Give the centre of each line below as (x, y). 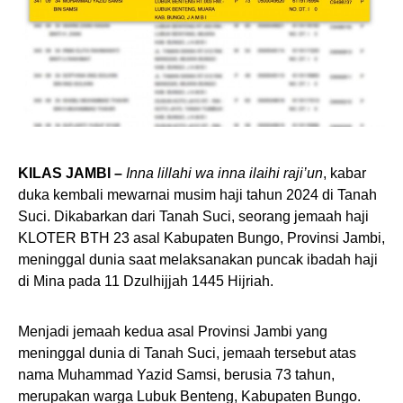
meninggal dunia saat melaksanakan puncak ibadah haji (198, 260)
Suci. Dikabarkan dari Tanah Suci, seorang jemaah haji (193, 216)
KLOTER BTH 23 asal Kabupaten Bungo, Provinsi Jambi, (201, 238)
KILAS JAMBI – (70, 173)
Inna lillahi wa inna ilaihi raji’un (224, 173)
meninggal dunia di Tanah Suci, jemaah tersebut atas (187, 353)
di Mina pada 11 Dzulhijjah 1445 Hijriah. (146, 281)
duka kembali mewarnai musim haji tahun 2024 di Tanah (197, 195)
